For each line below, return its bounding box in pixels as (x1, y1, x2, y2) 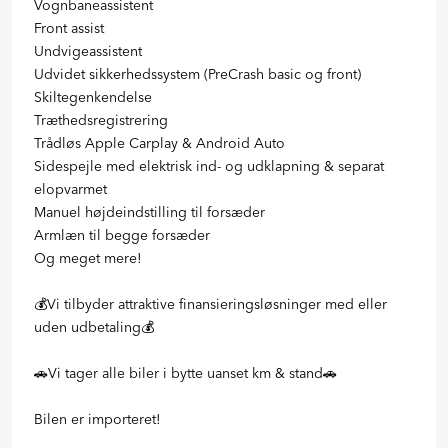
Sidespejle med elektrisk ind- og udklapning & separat (34, 156, 384, 175)
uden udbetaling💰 (34, 317, 154, 336)
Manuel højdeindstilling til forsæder (34, 202, 265, 221)
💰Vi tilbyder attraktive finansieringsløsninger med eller (34, 294, 387, 313)
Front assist (34, 18, 104, 37)
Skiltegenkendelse (34, 87, 152, 106)
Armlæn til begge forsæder (34, 225, 210, 244)
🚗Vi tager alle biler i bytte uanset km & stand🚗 (34, 363, 337, 382)
